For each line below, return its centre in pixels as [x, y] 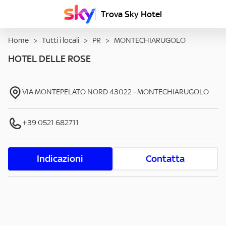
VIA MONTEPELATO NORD [65, 92]
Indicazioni [60, 159]
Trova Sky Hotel [131, 14]
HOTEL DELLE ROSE [49, 59]
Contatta [165, 159]
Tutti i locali [61, 40]
